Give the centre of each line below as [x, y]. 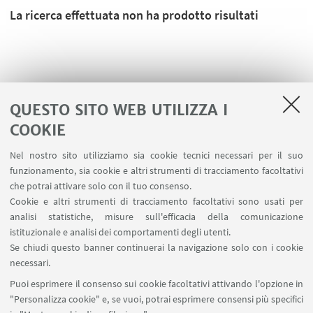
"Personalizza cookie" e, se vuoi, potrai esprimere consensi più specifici [156, 299]
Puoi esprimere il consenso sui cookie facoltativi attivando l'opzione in [156, 284]
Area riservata [156, 247]
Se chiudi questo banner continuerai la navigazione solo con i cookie [156, 247]
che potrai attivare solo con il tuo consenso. [101, 186]
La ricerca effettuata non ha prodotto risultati [134, 15]
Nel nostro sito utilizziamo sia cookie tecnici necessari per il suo [156, 155]
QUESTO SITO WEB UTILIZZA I [119, 110]
